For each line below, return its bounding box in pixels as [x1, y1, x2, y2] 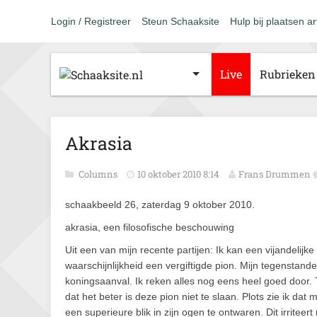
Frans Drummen [238, 168, 311, 180]
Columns [79, 168, 120, 180]
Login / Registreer [51, 16, 131, 27]
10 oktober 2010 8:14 [137, 168, 219, 180]
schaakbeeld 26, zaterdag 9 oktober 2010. [65, 199, 255, 210]
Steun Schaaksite [142, 16, 219, 27]
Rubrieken [260, 67, 316, 81]
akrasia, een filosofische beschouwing [65, 221, 234, 233]
